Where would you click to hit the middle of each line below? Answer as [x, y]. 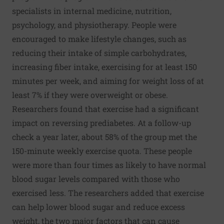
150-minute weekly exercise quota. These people [102, 151]
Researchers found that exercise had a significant [105, 109]
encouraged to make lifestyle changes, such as [99, 39]
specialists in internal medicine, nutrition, [92, 11]
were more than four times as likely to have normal [109, 165]
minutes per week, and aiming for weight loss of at [108, 81]
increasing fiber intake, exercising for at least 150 [104, 67]
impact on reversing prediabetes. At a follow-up [101, 123]
